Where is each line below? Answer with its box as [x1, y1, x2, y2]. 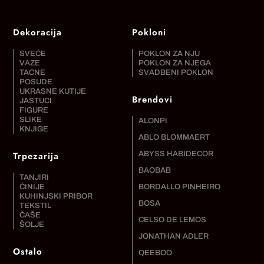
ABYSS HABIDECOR [138, 149, 213, 158]
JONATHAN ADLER [138, 232, 209, 240]
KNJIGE [19, 124, 49, 133]
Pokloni [132, 25, 166, 39]
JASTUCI [19, 96, 52, 105]
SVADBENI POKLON [138, 68, 213, 77]
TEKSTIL [19, 201, 52, 210]
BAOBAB [138, 166, 171, 174]
